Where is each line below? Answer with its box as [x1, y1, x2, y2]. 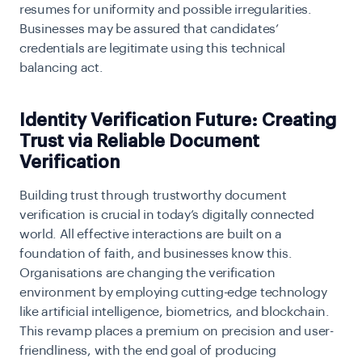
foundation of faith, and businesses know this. [19, 247, 293, 261]
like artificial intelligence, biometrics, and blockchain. [19, 305, 330, 319]
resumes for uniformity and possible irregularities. [19, 3, 312, 17]
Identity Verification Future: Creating [19, 112, 336, 130]
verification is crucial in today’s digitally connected [19, 208, 314, 222]
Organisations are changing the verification [19, 267, 276, 280]
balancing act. [19, 61, 103, 75]
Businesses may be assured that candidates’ [19, 23, 279, 36]
